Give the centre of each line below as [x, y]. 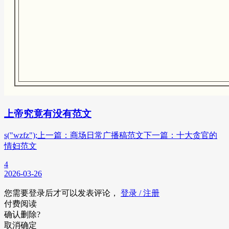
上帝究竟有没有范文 [48, 113]
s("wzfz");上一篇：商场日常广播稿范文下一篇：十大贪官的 [111, 135]
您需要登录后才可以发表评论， [62, 193]
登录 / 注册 [140, 193]
